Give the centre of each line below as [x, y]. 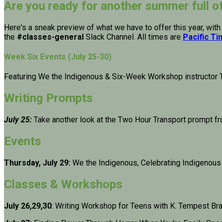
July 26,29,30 [28, 206]
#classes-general [50, 37]
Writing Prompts [48, 98]
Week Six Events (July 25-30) [58, 57]
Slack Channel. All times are [132, 37]
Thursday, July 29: [38, 163]
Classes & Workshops [63, 184]
